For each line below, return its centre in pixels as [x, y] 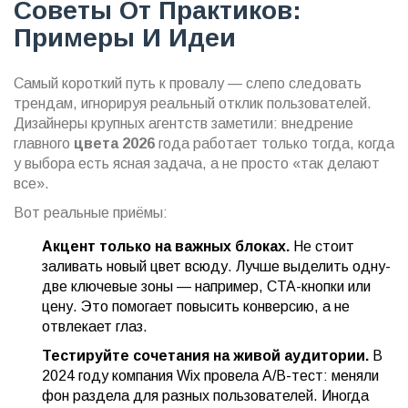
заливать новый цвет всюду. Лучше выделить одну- [216, 267]
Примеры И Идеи [125, 38]
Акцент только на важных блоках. [166, 247]
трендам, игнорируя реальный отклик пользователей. [193, 104]
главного [44, 144]
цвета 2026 [114, 144]
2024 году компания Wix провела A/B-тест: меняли [210, 376]
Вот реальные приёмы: [91, 213]
